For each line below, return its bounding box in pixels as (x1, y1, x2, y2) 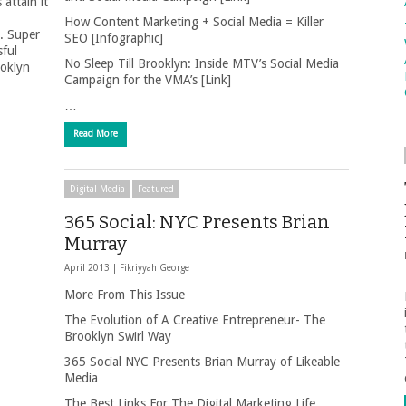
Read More (73, 129, 118, 139)
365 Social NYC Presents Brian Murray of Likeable (64, 354, 340, 369)
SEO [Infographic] (64, 31, 163, 45)
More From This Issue (64, 287, 185, 302)
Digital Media (70, 184, 125, 194)
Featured (138, 184, 174, 194)
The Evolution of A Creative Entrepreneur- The (64, 313, 325, 327)
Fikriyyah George (120, 263, 189, 273)
